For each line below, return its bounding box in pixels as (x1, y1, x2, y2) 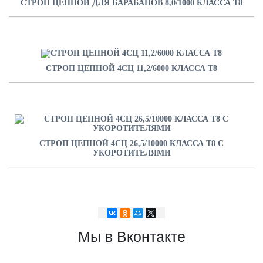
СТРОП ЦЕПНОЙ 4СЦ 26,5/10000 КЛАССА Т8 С (39, 139, 224, 149)
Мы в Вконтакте (77, 228, 186, 245)
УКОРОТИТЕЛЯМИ (92, 149, 171, 158)
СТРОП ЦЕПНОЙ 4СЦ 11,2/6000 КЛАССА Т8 (46, 64, 217, 73)
